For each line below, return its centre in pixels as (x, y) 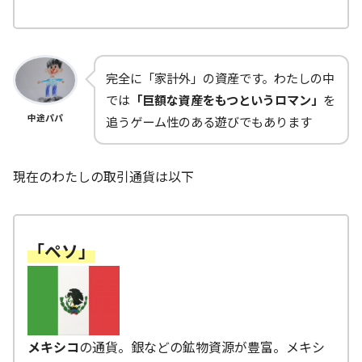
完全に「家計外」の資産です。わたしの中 (220, 78)
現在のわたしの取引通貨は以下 (103, 177)
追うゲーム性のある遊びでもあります (209, 122)
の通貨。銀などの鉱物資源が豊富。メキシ (202, 346)
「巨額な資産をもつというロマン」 (227, 100)
